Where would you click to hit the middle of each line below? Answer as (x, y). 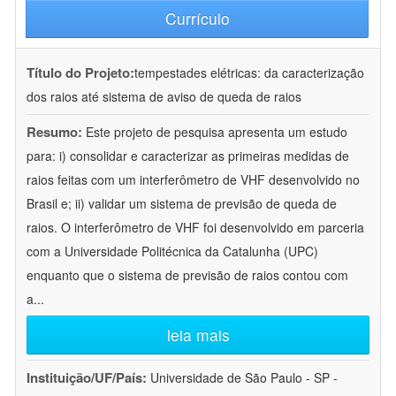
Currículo (197, 19)
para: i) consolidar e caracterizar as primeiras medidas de (188, 156)
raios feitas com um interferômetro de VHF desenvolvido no (193, 180)
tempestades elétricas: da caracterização (249, 73)
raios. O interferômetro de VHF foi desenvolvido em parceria (195, 228)
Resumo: (54, 132)
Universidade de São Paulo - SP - (244, 378)
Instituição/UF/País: (88, 378)
